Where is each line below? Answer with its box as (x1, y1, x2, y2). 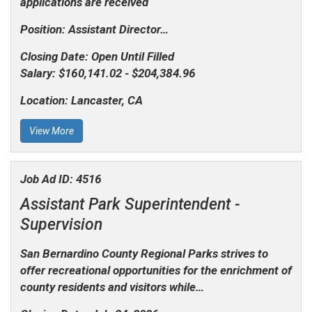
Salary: (19, 66, 58, 81)
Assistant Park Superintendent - (19, 194, 240, 214)
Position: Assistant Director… (19, 22, 169, 37)
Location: (19, 93, 71, 108)
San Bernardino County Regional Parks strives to (19, 246, 268, 260)
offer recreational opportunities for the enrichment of (19, 263, 292, 277)
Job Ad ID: (19, 171, 76, 186)
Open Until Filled (91, 49, 174, 64)
